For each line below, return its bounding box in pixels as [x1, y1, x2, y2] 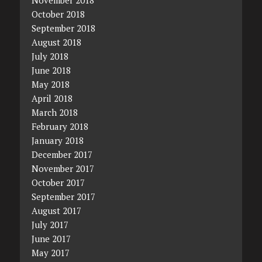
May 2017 [31, 246, 70, 258]
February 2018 [31, 120, 88, 132]
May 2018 [31, 78, 70, 90]
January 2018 [31, 134, 84, 146]
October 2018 [31, 8, 85, 20]
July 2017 [31, 218, 68, 230]
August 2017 [31, 204, 81, 216]
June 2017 [31, 232, 71, 244]
